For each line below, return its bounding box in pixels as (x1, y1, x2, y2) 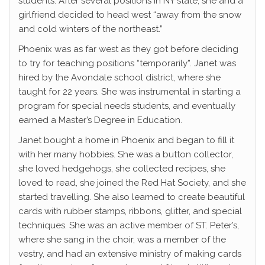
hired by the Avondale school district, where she (18, 72, 221, 83)
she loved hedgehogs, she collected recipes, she (18, 163, 225, 174)
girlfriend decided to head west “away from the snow (18, 9, 241, 21)
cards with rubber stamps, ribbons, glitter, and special (18, 206, 242, 217)
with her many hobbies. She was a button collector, (18, 149, 233, 160)
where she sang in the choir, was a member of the (18, 234, 226, 245)
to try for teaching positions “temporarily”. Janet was (18, 58, 236, 69)
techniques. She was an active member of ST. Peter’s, (18, 220, 239, 231)
